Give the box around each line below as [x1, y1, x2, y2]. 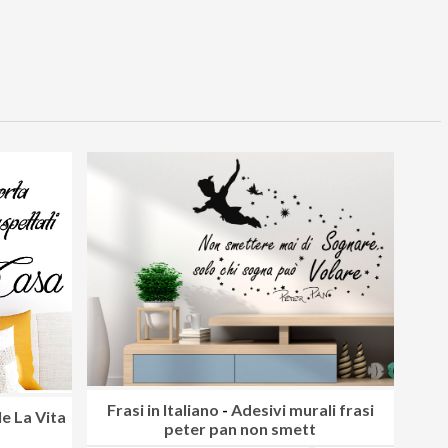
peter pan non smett [164, 419, 317, 439]
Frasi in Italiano [106, 400, 219, 420]
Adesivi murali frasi [230, 400, 374, 420]
